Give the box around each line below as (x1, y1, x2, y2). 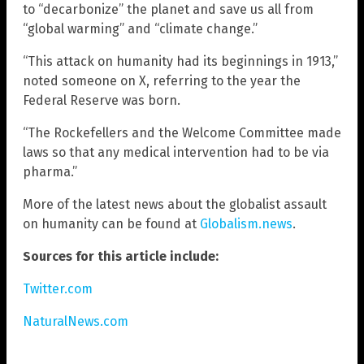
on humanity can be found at (23, 215, 200, 232)
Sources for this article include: (23, 248, 219, 264)
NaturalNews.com (23, 313, 128, 329)
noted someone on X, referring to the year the (23, 72, 301, 89)
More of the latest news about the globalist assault (23, 196, 327, 212)
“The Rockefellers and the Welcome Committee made (23, 124, 341, 141)
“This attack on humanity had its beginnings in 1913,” (23, 53, 338, 69)
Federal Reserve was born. (23, 92, 180, 108)
